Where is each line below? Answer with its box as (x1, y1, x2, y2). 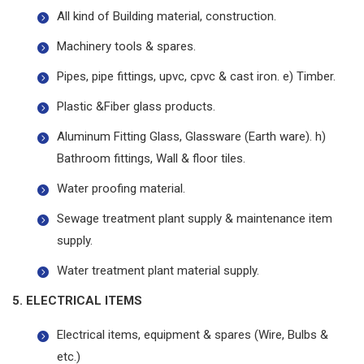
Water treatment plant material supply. (57, 263, 259, 279)
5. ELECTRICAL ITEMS (12, 293, 142, 309)
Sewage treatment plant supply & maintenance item (57, 211, 332, 227)
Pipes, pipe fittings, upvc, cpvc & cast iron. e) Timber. (57, 69, 336, 84)
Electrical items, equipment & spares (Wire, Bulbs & (57, 327, 328, 343)
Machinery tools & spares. (57, 39, 196, 54)
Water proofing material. (57, 181, 185, 197)
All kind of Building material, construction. (57, 9, 276, 24)
